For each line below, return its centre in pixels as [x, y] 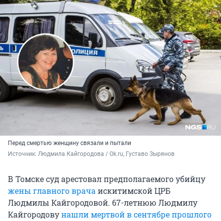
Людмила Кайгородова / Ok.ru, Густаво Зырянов [106, 154]
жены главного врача [52, 191]
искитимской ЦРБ [133, 191]
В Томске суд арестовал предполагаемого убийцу [107, 179]
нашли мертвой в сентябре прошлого [136, 215]
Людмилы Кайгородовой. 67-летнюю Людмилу [103, 203]
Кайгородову [35, 215]
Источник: [23, 154]
